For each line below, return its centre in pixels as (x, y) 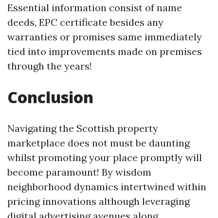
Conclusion (50, 97)
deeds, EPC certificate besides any (85, 22)
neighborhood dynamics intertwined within (107, 187)
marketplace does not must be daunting (99, 143)
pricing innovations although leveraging (99, 201)
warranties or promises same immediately (105, 37)
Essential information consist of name (95, 8)
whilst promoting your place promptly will (105, 158)
